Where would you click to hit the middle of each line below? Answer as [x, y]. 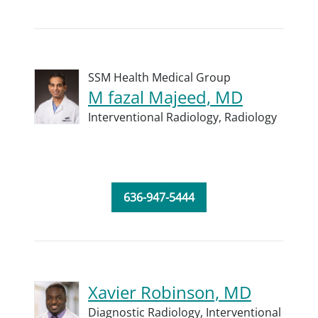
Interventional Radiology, [156, 117]
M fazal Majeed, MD [165, 97]
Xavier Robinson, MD [170, 292]
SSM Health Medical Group [159, 77]
